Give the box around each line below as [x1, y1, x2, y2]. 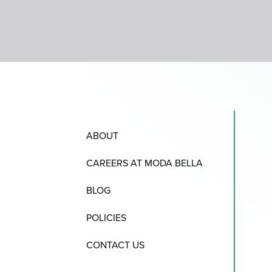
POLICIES [86, 212, 126, 224]
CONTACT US [86, 239, 144, 251]
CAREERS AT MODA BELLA [86, 157, 203, 169]
